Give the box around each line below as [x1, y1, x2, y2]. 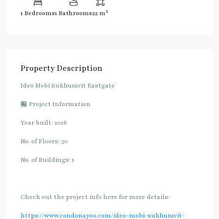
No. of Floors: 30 [21, 137, 68, 146]
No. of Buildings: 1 [21, 156, 74, 164]
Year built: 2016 [21, 119, 67, 127]
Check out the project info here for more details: [21, 193, 170, 201]
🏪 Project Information [21, 100, 90, 109]
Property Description [21, 63, 103, 74]
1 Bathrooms [55, 9, 92, 18]
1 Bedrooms [21, 9, 55, 18]
